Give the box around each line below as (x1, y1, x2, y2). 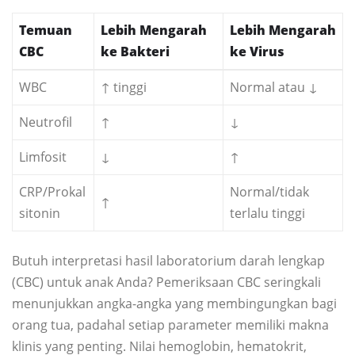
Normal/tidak (230, 183, 309, 201)
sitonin (19, 204, 60, 223)
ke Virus (230, 43, 284, 61)
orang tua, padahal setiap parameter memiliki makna (12, 316, 329, 334)
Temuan (19, 21, 72, 40)
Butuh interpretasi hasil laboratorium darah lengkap (12, 252, 325, 270)
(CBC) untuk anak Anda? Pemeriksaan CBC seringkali (12, 273, 321, 292)
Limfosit (19, 148, 67, 166)
